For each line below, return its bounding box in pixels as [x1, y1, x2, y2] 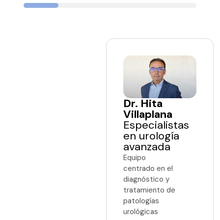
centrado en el [123, 163, 173, 173]
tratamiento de [123, 185, 175, 195]
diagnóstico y [123, 174, 169, 184]
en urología [123, 128, 179, 143]
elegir [17, 84, 60, 107]
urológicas [123, 206, 158, 217]
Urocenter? [17, 103, 111, 126]
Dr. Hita [123, 96, 163, 110]
